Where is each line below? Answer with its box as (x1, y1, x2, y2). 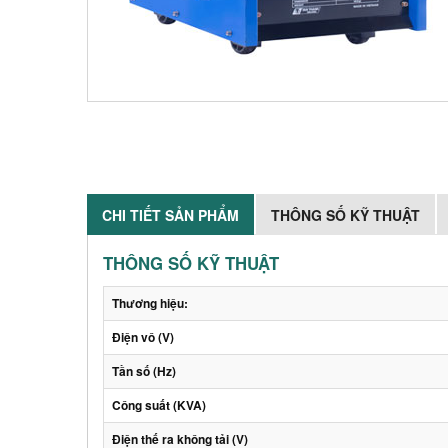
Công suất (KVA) (112, 396, 206, 414)
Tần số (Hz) (112, 362, 176, 380)
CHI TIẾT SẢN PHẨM (102, 205, 239, 225)
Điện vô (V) (112, 328, 174, 346)
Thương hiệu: (112, 294, 188, 312)
